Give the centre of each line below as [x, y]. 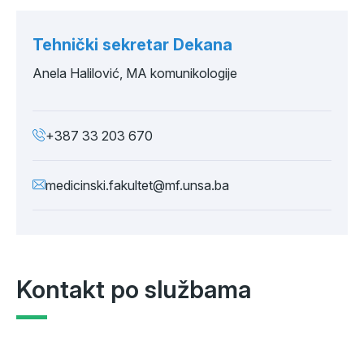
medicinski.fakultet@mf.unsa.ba [137, 185]
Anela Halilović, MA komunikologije [135, 73]
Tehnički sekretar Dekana [132, 45]
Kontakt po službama [134, 289]
